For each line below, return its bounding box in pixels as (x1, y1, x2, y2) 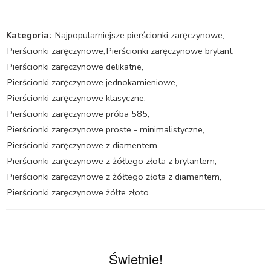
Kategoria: (6, 28, 51, 41)
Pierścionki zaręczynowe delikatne (7, 60, 142, 73)
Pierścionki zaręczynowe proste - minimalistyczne (7, 123, 203, 135)
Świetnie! (108, 249, 163, 268)
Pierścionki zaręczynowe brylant (106, 44, 232, 57)
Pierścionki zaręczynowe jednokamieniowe (7, 76, 175, 88)
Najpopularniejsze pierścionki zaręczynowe (55, 28, 223, 41)
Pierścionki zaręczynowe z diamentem (7, 139, 157, 151)
